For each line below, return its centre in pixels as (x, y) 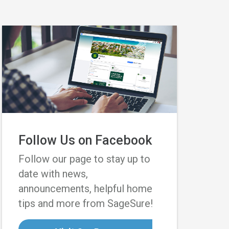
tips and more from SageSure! (86, 203)
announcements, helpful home (85, 189)
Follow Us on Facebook (85, 140)
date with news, (53, 174)
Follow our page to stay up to (84, 159)
